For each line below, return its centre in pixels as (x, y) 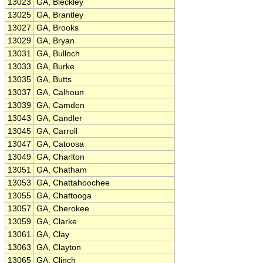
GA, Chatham (62, 170)
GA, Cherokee (63, 209)
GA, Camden (60, 105)
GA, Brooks (58, 28)
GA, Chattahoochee (73, 183)
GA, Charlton (60, 157)
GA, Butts (54, 80)
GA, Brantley (60, 15)
